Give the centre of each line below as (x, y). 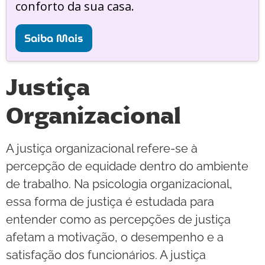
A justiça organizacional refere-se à (102, 149)
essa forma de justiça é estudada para (110, 202)
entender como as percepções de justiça (118, 220)
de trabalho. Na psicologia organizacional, (119, 184)
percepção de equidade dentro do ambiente (127, 167)
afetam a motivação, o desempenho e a (115, 237)
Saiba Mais (54, 38)
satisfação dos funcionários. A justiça (106, 255)
